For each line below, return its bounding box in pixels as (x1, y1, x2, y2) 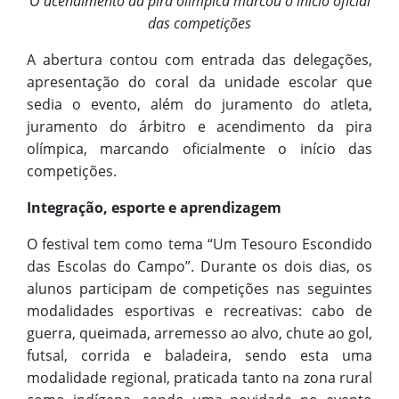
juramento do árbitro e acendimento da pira (27, 117, 372, 137)
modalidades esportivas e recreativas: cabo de (27, 301, 372, 322)
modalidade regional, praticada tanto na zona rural (27, 368, 372, 388)
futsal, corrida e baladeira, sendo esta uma (27, 346, 372, 366)
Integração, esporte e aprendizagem (27, 198, 281, 218)
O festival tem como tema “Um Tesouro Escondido (27, 234, 372, 255)
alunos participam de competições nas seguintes (27, 279, 372, 299)
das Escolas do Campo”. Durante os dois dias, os (27, 256, 372, 277)
